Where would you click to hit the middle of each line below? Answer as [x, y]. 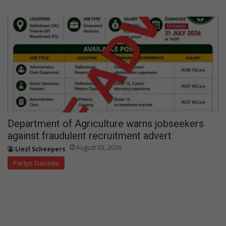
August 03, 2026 [99, 147]
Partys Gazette [36, 163]
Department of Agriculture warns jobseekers [106, 123]
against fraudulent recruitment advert [90, 135]
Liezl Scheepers [40, 149]
